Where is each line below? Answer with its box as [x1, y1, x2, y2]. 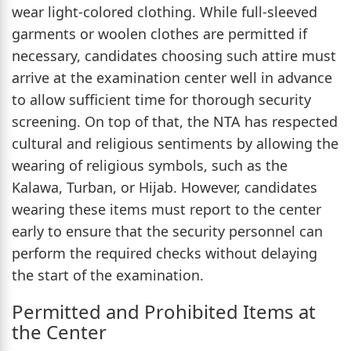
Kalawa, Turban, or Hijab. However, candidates [12, 177, 317, 197]
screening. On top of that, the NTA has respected [12, 111, 338, 131]
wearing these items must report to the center [12, 199, 321, 219]
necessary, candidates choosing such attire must [12, 45, 336, 65]
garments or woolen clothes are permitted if [12, 24, 307, 43]
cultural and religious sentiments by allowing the [12, 133, 338, 153]
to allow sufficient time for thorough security [12, 89, 311, 109]
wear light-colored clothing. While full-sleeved [12, 2, 317, 21]
